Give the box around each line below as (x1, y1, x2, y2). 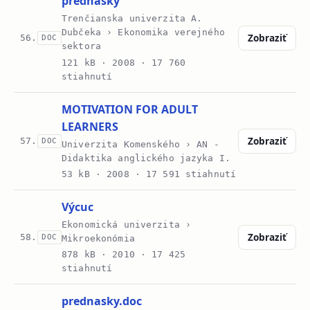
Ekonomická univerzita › (62, 219, 192, 230)
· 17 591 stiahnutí (129, 169, 237, 180)
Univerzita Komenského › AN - (62, 138, 219, 149)
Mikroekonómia (62, 233, 135, 244)
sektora (62, 41, 102, 52)
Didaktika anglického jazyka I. (62, 152, 230, 163)
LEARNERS (62, 118, 119, 134)
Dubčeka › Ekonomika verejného (62, 27, 225, 38)
